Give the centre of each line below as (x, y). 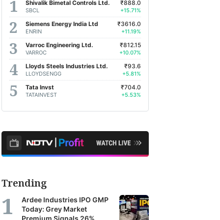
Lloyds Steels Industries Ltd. (67, 66)
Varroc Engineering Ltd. (59, 45)
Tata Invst (40, 87)
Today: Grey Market (54, 209)
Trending (24, 183)
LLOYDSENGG (43, 73)
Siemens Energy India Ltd (62, 24)
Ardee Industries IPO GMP (65, 200)
